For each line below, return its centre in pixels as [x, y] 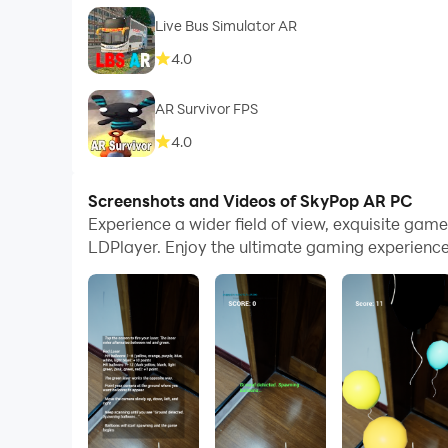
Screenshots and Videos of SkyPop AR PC [250, 201]
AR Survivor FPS [206, 108]
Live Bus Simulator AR [225, 25]
